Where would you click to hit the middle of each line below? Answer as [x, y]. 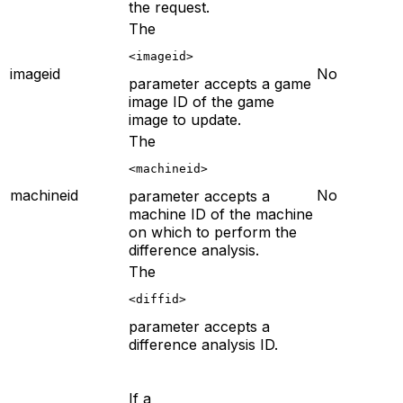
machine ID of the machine [221, 214]
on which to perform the [213, 232]
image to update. [185, 119]
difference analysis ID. [203, 344]
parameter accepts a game [220, 83]
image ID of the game [201, 101]
